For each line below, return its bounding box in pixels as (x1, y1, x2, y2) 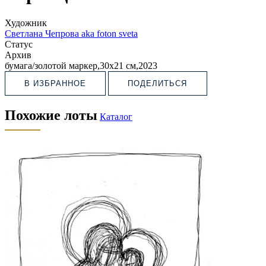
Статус (5, 39, 33, 49)
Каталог (100, 111, 132, 122)
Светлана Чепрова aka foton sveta (5, 28, 138, 39)
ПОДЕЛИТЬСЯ (128, 78, 188, 88)
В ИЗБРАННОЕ (24, 78, 87, 88)
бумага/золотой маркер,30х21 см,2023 (5, 60, 157, 71)
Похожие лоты (5, 107, 97, 123)
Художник (5, 17, 47, 28)
